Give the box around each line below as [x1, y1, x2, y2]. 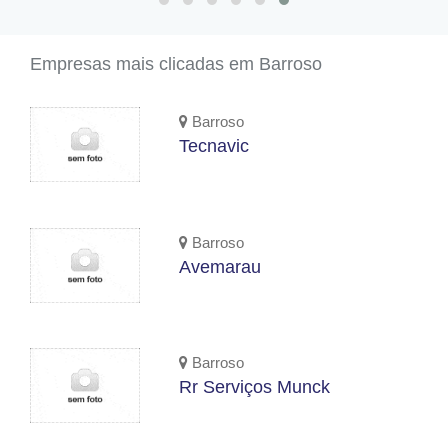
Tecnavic [179, 136, 250, 156]
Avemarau [179, 257, 262, 277]
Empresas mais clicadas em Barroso [30, 54, 322, 74]
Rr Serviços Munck [179, 377, 331, 397]
